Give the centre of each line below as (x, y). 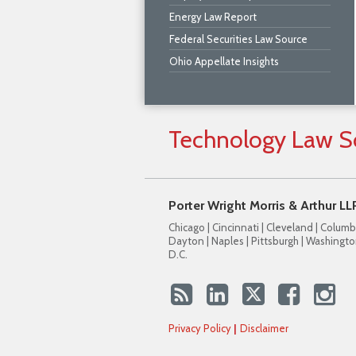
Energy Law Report (213, 17)
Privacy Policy (200, 328)
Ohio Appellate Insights (224, 61)
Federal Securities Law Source (238, 39)
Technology (227, 139)
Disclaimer (264, 328)
